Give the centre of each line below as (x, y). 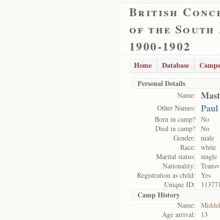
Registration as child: (166, 175)
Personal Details (161, 83)
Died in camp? (175, 128)
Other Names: (176, 108)
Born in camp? (175, 119)
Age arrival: (179, 214)
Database (176, 65)
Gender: (184, 138)
